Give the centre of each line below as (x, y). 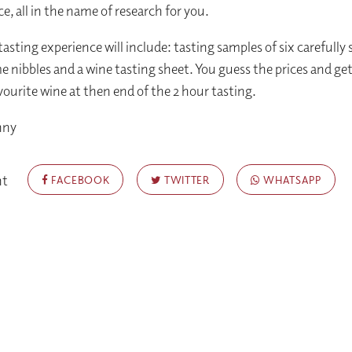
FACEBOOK (79, 179)
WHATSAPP (291, 179)
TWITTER (185, 179)
